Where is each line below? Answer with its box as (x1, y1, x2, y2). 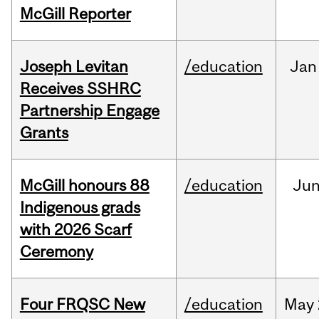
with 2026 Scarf (19, 220, 132, 239)
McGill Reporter (19, 4, 131, 23)
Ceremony (19, 242, 93, 261)
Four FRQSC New (19, 295, 145, 314)
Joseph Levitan (19, 57, 128, 76)
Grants (19, 123, 68, 142)
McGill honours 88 (19, 176, 150, 195)
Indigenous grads (19, 198, 140, 217)
